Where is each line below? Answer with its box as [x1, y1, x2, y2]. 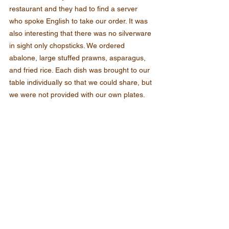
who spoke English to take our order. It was [9, 17, 150, 26]
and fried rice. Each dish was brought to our [9, 66, 152, 75]
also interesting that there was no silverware [9, 29, 153, 38]
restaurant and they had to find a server [9, 5, 140, 13]
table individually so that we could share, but [9, 78, 154, 87]
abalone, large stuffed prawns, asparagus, [9, 54, 148, 62]
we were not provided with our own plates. [9, 90, 145, 99]
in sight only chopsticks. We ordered [9, 41, 127, 50]
